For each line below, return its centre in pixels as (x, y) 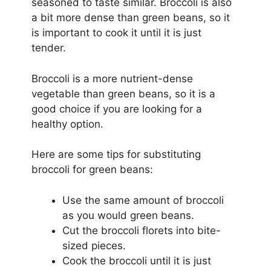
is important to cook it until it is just (116, 33)
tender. (48, 48)
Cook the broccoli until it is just (136, 260)
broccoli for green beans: (92, 170)
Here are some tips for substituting (116, 155)
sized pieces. (94, 245)
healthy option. (67, 124)
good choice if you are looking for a (116, 109)
